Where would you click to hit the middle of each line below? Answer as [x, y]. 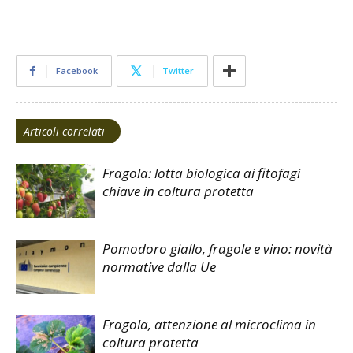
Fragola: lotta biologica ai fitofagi [201, 173]
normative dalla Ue [159, 267]
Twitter [178, 71]
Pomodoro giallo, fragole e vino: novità [217, 249]
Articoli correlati [64, 132]
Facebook [77, 71]
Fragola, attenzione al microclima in [209, 325]
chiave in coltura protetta [178, 191]
